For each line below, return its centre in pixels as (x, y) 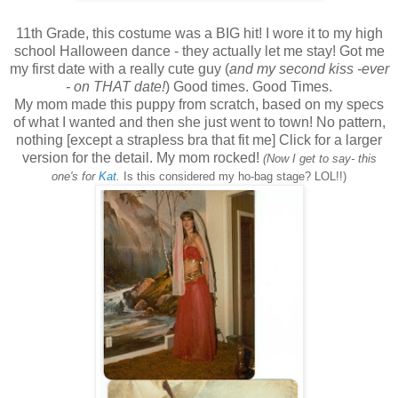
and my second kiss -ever (309, 68)
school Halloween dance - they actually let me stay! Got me (199, 51)
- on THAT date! (115, 86)
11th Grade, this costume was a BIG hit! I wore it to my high (199, 33)
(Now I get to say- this (319, 158)
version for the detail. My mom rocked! (142, 157)
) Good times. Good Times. (249, 86)
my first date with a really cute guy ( (119, 68)
